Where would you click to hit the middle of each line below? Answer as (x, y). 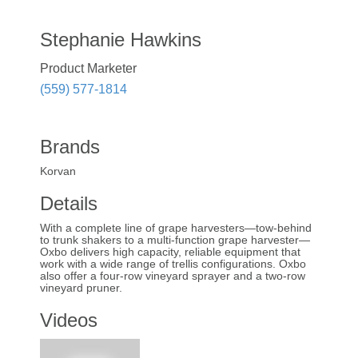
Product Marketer (88, 69)
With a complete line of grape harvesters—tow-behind (176, 228)
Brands (70, 147)
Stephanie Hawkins (121, 40)
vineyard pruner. (81, 288)
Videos (69, 320)
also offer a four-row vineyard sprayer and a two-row (173, 276)
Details (69, 204)
